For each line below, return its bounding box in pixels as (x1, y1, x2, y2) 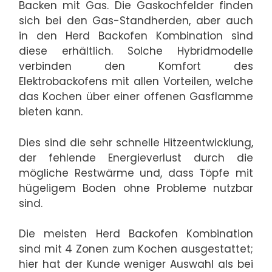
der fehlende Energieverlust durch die (19, 150, 253, 165)
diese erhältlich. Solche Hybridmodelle (19, 44, 253, 59)
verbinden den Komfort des (19, 59, 253, 74)
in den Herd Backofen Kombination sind (19, 29, 253, 44)
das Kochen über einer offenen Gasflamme (19, 89, 253, 104)
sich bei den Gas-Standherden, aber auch (19, 13, 253, 29)
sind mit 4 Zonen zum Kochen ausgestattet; (19, 242, 253, 257)
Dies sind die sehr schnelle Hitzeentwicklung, (19, 135, 253, 150)
